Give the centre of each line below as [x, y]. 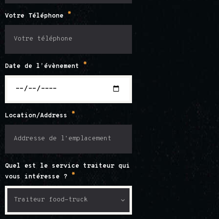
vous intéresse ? [38, 177]
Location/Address [38, 116]
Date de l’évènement [44, 66]
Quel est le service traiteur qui [67, 166]
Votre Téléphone [36, 16]
